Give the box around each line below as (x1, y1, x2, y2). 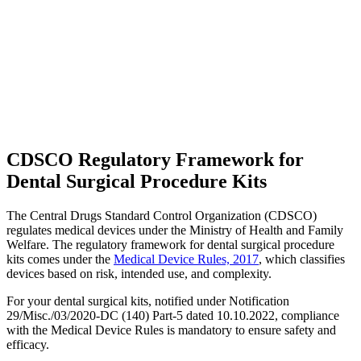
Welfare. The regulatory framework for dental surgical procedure (6, 237, 334, 251)
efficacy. (6, 337, 49, 351)
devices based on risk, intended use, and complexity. (6, 266, 272, 280)
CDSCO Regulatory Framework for (6, 148, 304, 170)
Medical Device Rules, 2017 (114, 251, 259, 266)
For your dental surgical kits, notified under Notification (6, 293, 289, 308)
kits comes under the (6, 251, 114, 266)
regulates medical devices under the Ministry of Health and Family (6, 222, 343, 237)
